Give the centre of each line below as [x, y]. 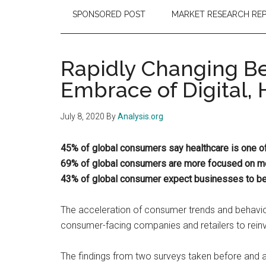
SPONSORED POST [109, 14]
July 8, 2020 [83, 116]
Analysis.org [140, 116]
